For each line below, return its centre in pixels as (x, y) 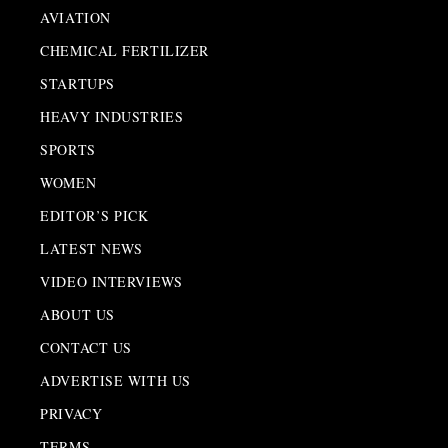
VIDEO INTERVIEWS (111, 281)
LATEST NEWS (91, 248)
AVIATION (75, 17)
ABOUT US (77, 314)
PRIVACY (71, 413)
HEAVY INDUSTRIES (112, 116)
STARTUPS (77, 83)
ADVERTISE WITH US (115, 380)
